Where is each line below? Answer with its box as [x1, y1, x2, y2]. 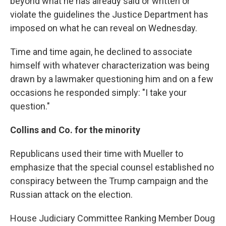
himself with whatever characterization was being [10, 60, 209, 71]
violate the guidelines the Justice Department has [10, 9, 208, 20]
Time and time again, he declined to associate [10, 46, 192, 58]
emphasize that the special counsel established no [10, 162, 214, 173]
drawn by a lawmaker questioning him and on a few [10, 74, 213, 85]
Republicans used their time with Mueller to [10, 148, 183, 159]
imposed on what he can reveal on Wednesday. [10, 23, 197, 34]
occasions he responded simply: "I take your [10, 87, 187, 98]
